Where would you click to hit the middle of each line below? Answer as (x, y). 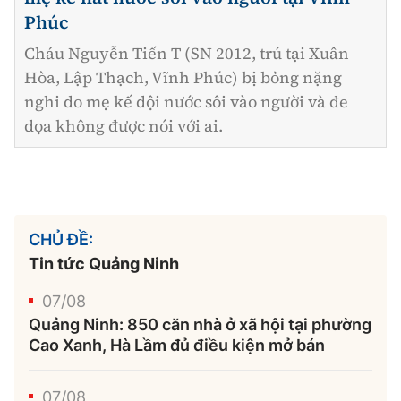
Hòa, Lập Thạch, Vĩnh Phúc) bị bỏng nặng (183, 78)
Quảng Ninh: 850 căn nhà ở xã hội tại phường (200, 325)
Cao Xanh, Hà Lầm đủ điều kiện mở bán (177, 346)
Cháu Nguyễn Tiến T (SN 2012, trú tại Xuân (187, 54)
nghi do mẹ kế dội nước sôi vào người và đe (186, 102)
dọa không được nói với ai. (124, 126)
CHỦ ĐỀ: (61, 240)
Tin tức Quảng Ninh (104, 264)
